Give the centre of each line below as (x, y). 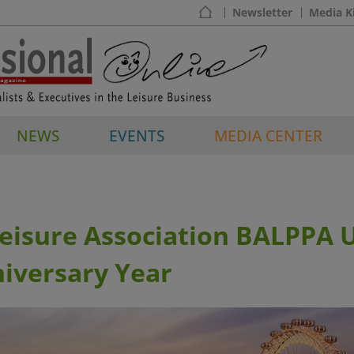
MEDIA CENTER (268, 135)
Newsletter (262, 12)
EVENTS (137, 135)
